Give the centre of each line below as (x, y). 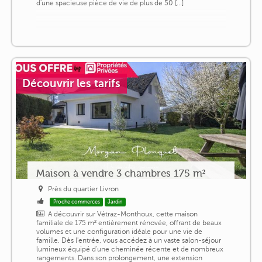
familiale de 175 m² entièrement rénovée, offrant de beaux (129, 223)
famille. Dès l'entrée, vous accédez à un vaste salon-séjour (128, 241)
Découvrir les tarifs (71, 84)
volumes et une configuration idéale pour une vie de (119, 232)
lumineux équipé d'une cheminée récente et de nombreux (130, 249)
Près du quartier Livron (84, 189)
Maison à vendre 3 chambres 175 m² (120, 173)
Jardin (115, 202)
